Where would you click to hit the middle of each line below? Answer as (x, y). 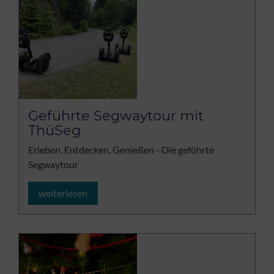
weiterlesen (63, 193)
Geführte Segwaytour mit (116, 116)
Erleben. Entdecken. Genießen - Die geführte (121, 149)
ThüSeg (54, 131)
